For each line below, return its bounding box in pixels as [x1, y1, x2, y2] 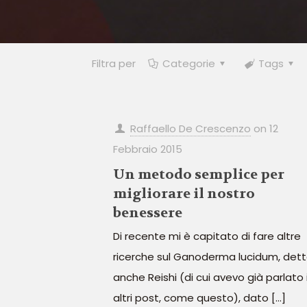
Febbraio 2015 [112, 142, 182, 156]
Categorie [162, 56, 215, 71]
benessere [112, 204, 182, 221]
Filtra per [92, 56, 136, 71]
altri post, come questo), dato [112, 291, 269, 305]
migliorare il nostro [112, 185, 255, 202]
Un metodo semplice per [112, 166, 284, 183]
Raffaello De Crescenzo [130, 121, 251, 136]
